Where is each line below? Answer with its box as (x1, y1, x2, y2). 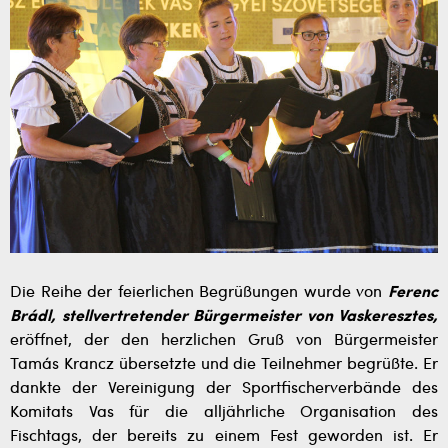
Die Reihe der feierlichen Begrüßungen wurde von (10, 284, 388, 301)
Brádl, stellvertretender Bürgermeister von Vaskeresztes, (10, 308, 438, 325)
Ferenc (388, 284, 438, 301)
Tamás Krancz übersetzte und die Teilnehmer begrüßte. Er (10, 356, 438, 373)
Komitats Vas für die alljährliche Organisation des (10, 404, 438, 421)
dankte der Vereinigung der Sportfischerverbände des (10, 380, 438, 397)
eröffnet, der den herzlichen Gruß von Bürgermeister (10, 332, 438, 349)
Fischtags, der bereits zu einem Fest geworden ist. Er (10, 428, 438, 445)
